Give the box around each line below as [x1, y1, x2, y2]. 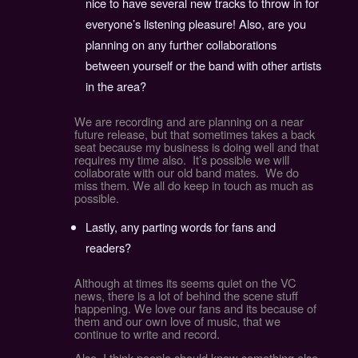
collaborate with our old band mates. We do [74, 163, 299, 181]
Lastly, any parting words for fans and [86, 217, 276, 235]
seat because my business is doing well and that [74, 137, 319, 155]
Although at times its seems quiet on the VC [74, 273, 296, 291]
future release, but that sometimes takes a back [74, 125, 315, 142]
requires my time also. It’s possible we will [74, 150, 289, 168]
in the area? [86, 77, 147, 94]
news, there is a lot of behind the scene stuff [74, 286, 298, 304]
